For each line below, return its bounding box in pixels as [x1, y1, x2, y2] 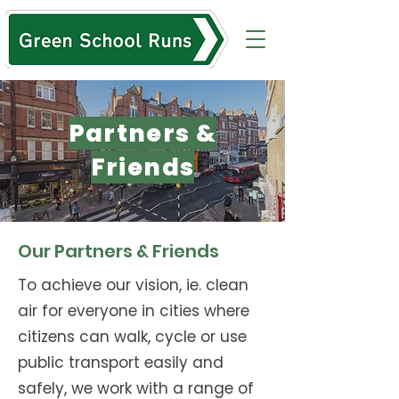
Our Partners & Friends [18, 239, 219, 264]
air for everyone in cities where [18, 300, 249, 322]
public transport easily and [18, 352, 224, 373]
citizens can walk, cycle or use [18, 326, 247, 347]
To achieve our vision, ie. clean [18, 274, 248, 296]
